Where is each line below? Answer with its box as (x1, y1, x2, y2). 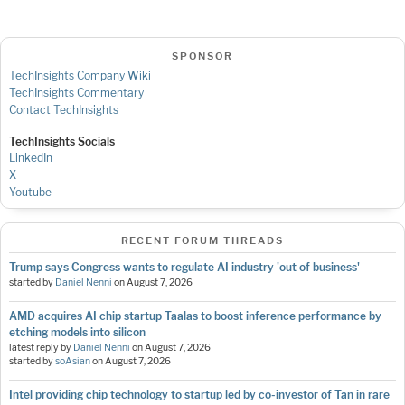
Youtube (9, 185, 52, 200)
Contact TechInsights (9, 103, 118, 118)
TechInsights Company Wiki (9, 69, 151, 83)
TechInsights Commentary (9, 86, 144, 100)
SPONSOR (172, 49, 233, 62)
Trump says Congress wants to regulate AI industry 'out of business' (9, 260, 360, 275)
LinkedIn (9, 151, 52, 165)
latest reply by (9, 342, 73, 354)
